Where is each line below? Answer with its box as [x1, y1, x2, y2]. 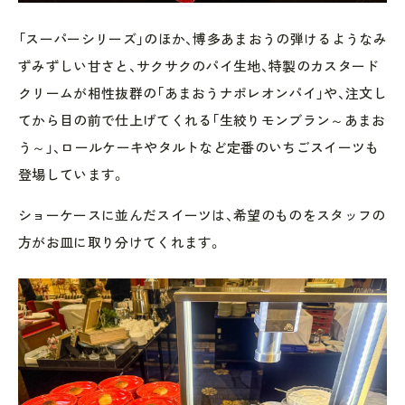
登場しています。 [18, 165, 126, 183]
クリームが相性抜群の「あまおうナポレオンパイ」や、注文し [18, 84, 387, 101]
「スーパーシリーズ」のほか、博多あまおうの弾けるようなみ [18, 30, 387, 47]
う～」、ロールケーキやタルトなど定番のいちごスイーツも [18, 138, 380, 155]
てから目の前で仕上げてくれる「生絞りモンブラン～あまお [18, 111, 386, 128]
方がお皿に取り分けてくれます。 [18, 233, 222, 250]
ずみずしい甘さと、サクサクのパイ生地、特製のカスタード [18, 57, 380, 74]
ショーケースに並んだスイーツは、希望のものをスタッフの [18, 206, 386, 223]
